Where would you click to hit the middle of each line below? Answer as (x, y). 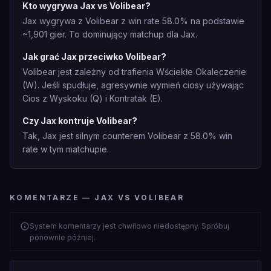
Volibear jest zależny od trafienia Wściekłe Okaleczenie (134, 72)
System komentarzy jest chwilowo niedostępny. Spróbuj (129, 226)
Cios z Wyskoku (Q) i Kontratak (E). (93, 98)
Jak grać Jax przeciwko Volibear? (94, 57)
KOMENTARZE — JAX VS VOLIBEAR (97, 198)
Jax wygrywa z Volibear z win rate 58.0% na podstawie (133, 21)
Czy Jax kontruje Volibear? (80, 121)
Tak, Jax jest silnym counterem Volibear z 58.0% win (127, 136)
